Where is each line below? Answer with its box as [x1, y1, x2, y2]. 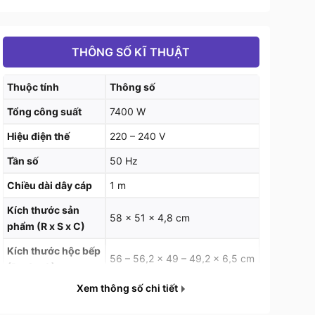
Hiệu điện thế [6, 130, 70, 143]
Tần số [6, 155, 39, 167]
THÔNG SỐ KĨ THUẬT [72, 45, 190, 60]
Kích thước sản [6, 204, 79, 217]
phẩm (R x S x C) [6, 220, 85, 233]
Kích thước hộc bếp [6, 245, 101, 257]
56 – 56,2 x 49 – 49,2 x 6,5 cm [109, 252, 255, 265]
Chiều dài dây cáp [6, 179, 92, 192]
